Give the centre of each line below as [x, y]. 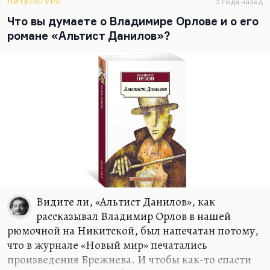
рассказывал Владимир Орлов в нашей [133, 216]
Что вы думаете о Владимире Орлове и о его [133, 21]
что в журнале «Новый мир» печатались [107, 245]
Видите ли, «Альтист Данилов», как [126, 202]
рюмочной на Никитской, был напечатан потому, [133, 231]
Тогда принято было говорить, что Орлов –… [120, 10]
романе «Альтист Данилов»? [89, 36]
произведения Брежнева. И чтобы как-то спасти [129, 259]
